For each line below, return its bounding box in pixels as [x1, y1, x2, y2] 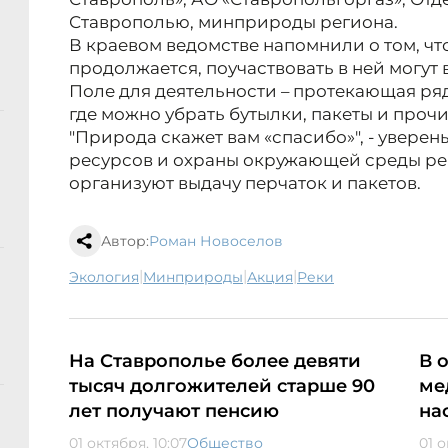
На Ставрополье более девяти [69, 350, 361, 373]
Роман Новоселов [149, 232, 283, 251]
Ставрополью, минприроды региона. [69, 12, 398, 33]
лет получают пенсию [69, 400, 279, 423]
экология [79, 268, 139, 287]
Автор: [101, 232, 149, 251]
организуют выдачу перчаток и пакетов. [69, 173, 421, 194]
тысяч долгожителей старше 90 [69, 375, 375, 398]
